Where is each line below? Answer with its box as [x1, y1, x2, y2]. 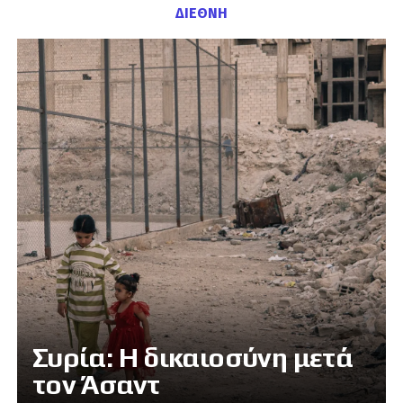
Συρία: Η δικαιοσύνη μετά [31, 342, 354, 374]
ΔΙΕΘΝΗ [175, 4, 228, 22]
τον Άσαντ [31, 369, 160, 401]
